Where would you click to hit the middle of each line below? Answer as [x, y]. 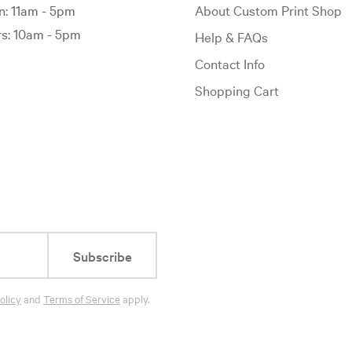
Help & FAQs [231, 37]
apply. [135, 299]
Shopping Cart [236, 90]
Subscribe [102, 256]
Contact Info [229, 63]
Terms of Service [82, 299]
